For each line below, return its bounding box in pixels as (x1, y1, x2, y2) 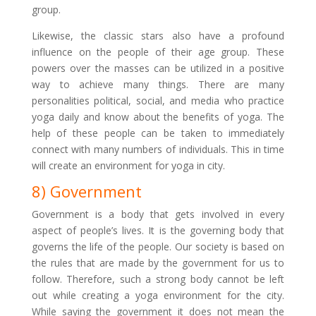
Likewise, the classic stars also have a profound (31, 29, 285, 42)
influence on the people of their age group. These (31, 45, 285, 59)
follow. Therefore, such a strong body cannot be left (31, 272, 285, 286)
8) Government (31, 181, 142, 202)
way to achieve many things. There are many (31, 78, 285, 91)
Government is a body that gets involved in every (31, 207, 285, 221)
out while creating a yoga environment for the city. (31, 288, 285, 302)
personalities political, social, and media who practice (31, 94, 285, 107)
